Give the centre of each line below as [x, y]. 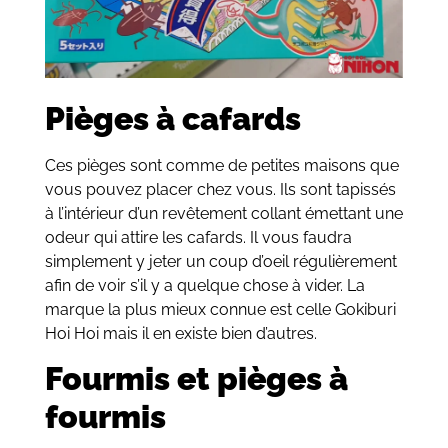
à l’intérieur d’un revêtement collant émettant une [223, 213]
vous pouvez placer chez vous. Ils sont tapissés [220, 189]
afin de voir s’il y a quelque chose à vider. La [204, 285]
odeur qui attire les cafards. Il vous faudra [198, 237]
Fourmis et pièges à [196, 379]
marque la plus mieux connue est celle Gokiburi [220, 309]
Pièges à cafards [172, 118]
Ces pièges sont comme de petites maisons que [221, 165]
